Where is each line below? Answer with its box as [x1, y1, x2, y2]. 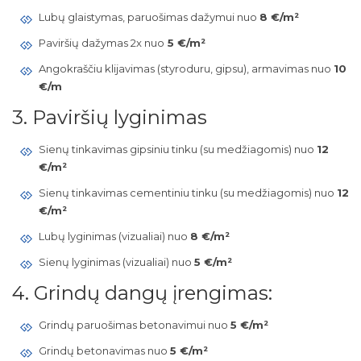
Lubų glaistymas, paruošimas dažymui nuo [38, 10, 259, 23]
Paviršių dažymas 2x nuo [38, 36, 164, 49]
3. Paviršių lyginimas [12, 106, 207, 129]
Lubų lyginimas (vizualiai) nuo [38, 230, 190, 243]
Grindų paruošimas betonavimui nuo [38, 318, 230, 331]
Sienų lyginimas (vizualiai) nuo [38, 255, 194, 268]
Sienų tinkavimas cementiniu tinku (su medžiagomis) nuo [38, 186, 337, 199]
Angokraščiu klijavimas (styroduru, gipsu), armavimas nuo [38, 62, 334, 75]
